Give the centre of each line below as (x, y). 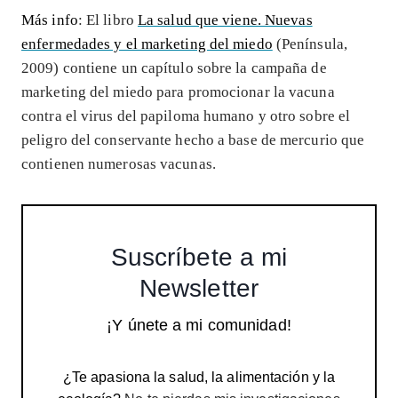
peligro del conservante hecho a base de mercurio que (193, 139)
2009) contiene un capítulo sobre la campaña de (174, 68)
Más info (50, 20)
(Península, (310, 44)
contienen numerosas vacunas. (119, 163)
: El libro (107, 20)
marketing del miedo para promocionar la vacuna (178, 92)
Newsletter (199, 288)
